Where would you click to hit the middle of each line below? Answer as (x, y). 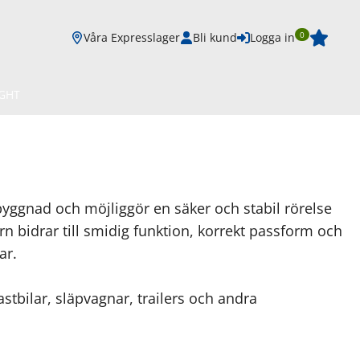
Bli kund (215, 37)
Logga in (272, 37)
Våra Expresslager (132, 37)
